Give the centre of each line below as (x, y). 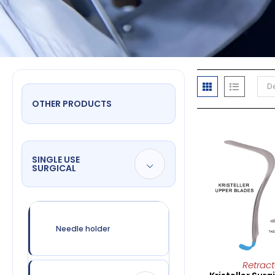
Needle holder (83, 228)
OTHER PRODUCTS (72, 103)
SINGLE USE (56, 159)
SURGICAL (54, 168)
